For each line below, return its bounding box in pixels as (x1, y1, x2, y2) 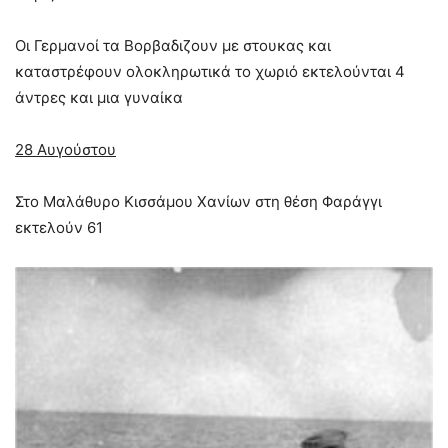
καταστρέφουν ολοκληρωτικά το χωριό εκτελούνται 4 (15, 62, 405, 82)
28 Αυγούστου (15, 140, 116, 160)
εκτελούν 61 (15, 218, 103, 238)
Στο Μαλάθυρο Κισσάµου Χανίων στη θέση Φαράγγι (15, 192, 382, 212)
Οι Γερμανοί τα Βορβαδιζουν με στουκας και (15, 36, 331, 56)
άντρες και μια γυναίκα (15, 88, 183, 108)
